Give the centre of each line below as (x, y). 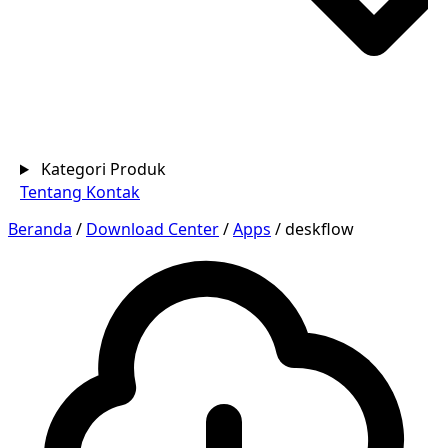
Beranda (40, 229)
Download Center (152, 229)
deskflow (319, 229)
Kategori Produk (103, 169)
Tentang (53, 192)
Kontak (113, 192)
